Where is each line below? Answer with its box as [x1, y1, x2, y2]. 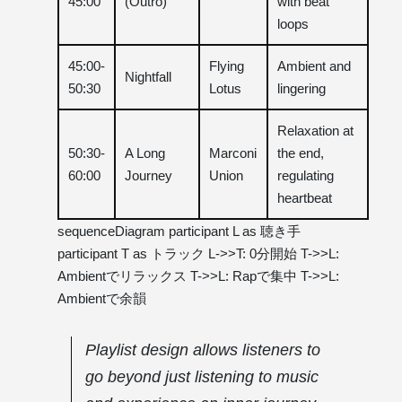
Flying [209, 57, 244, 74]
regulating [277, 167, 334, 183]
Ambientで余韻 [57, 290, 146, 306]
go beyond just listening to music [85, 367, 319, 386]
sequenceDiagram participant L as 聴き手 [57, 223, 301, 239]
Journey [125, 167, 172, 183]
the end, [277, 144, 324, 161]
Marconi [209, 144, 257, 161]
